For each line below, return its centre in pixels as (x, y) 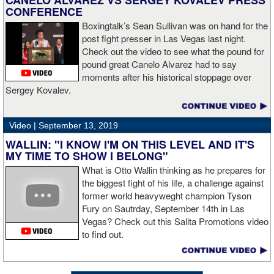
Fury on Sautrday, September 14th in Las (163, 209)
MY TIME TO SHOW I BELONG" (87, 156)
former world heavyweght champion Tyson (167, 196)
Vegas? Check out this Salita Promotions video (175, 221)
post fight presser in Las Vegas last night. (164, 39)
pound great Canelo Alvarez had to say (159, 64)
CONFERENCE (44, 12)
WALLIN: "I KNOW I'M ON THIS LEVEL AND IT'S (130, 145)
